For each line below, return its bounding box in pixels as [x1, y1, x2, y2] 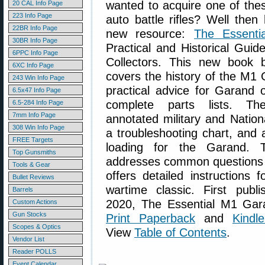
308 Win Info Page [12, 124, 64, 131]
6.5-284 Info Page [12, 99, 63, 106]
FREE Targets [12, 136, 53, 143]
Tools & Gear [12, 161, 50, 168]
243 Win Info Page [12, 74, 64, 81]
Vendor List [12, 235, 44, 243]
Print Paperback [106, 212, 195, 225]
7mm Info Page [12, 111, 56, 118]
